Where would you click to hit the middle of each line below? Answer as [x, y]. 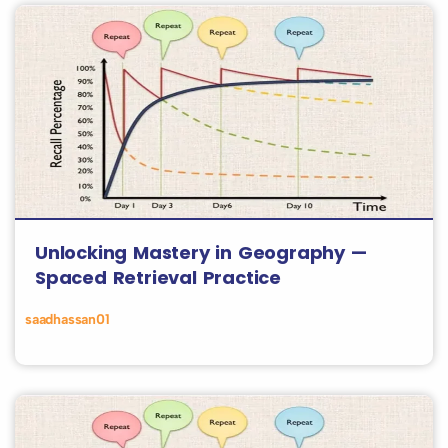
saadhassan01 [67, 319]
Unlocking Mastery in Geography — [201, 252]
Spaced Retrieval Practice [158, 277]
